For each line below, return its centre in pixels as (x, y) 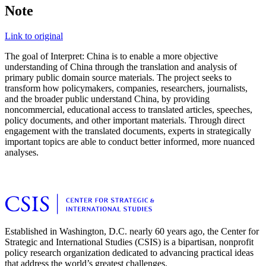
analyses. (22, 153)
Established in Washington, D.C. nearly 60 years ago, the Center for (132, 232)
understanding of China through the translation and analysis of (121, 67)
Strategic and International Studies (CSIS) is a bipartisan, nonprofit (129, 242)
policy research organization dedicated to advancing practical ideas (129, 253)
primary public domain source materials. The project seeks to (118, 78)
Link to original (34, 36)
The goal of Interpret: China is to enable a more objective (111, 56)
